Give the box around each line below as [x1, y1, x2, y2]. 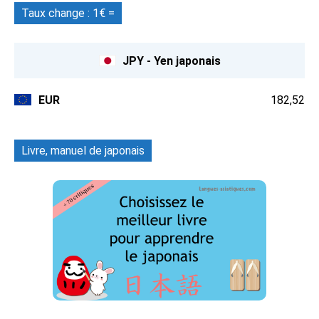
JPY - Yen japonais [122, 53, 221, 68]
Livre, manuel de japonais [21, 144, 145, 158]
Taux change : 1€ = [21, 6, 115, 21]
